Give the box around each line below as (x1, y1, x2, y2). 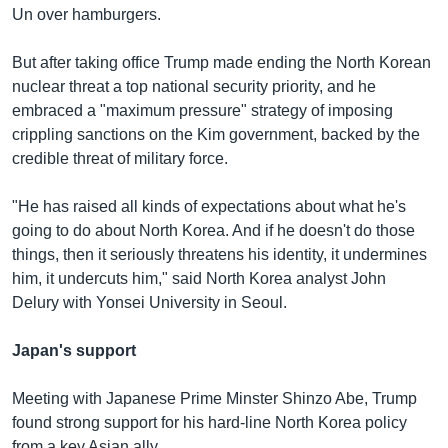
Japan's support (12, 341, 136, 359)
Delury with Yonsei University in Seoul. (12, 293, 287, 311)
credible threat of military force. (12, 149, 228, 167)
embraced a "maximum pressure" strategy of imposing (12, 101, 393, 119)
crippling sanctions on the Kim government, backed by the (12, 125, 420, 143)
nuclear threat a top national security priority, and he (12, 77, 376, 95)
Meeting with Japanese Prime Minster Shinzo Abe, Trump (12, 389, 417, 407)
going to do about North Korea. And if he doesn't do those (12, 221, 415, 239)
